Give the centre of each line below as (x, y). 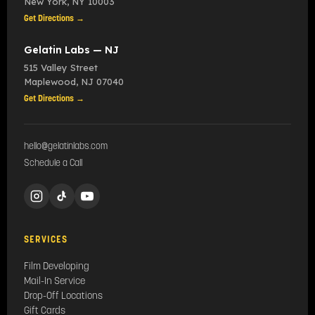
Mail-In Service (54, 282)
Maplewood (50, 82)
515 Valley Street (61, 68)
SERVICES (46, 240)
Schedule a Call (53, 164)
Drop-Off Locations (63, 297)
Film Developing (57, 267)
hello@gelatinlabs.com (66, 147)
